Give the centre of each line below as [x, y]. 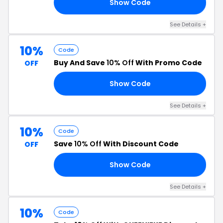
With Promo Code [168, 63]
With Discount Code [140, 144]
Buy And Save [80, 63]
